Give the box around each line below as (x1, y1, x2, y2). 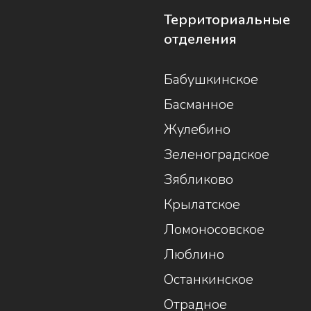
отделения (163, 30, 237, 49)
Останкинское (163, 270, 253, 289)
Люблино (163, 245, 224, 264)
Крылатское (163, 195, 240, 215)
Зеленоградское (163, 145, 269, 165)
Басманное (163, 95, 234, 115)
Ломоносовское (163, 220, 264, 239)
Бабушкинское (163, 70, 258, 90)
